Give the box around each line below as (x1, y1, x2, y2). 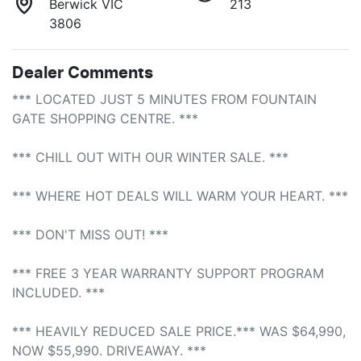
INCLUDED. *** (12, 284, 105, 301)
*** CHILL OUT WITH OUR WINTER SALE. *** (12, 148, 288, 165)
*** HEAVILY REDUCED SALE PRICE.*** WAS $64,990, (12, 322, 346, 339)
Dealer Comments (12, 64, 153, 81)
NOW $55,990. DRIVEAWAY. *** (12, 342, 206, 359)
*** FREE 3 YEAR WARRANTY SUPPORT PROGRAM (12, 264, 324, 281)
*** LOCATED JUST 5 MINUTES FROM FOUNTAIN (12, 90, 317, 107)
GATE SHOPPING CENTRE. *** (12, 110, 198, 127)
